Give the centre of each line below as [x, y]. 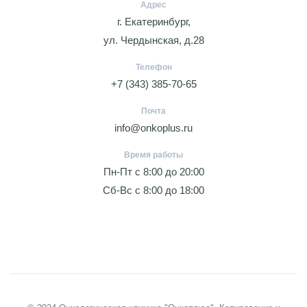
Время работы [153, 155]
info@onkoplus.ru [153, 128]
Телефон [153, 67]
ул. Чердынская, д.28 [153, 40]
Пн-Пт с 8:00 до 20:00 [153, 172]
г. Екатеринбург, [153, 22]
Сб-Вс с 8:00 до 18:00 [153, 190]
